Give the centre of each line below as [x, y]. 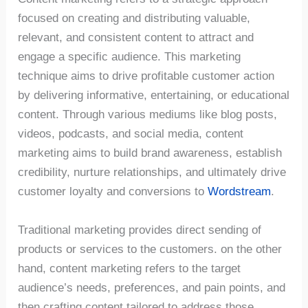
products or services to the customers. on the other [150, 249]
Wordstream [240, 192]
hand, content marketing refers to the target [130, 268]
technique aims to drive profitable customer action [146, 76]
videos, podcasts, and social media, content [131, 134]
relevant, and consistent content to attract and [136, 38]
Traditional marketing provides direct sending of [140, 230]
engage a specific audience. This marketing [130, 57]
